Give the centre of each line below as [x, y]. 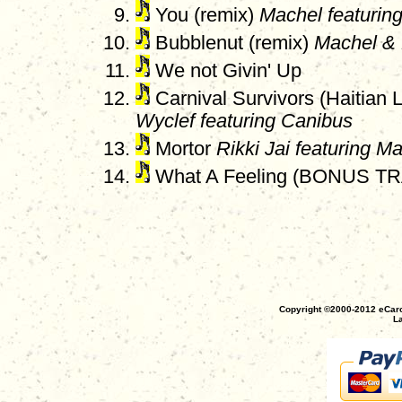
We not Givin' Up [226, 71]
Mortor [183, 149]
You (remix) [205, 16]
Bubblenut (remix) [232, 44]
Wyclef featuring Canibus [244, 122]
